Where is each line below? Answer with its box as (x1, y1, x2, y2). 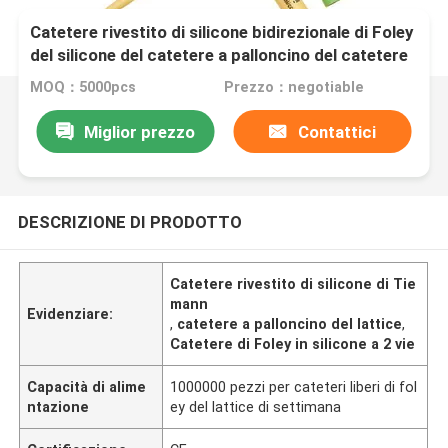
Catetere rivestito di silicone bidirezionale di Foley (30, 22, 414, 43)
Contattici (297, 121, 376, 142)
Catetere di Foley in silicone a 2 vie (170, 335, 416, 352)
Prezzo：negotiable (223, 79, 364, 96)
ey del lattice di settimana (170, 398, 342, 415)
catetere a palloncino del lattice (177, 315, 403, 332)
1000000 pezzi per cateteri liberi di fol (170, 378, 418, 395)
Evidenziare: (27, 305, 114, 322)
